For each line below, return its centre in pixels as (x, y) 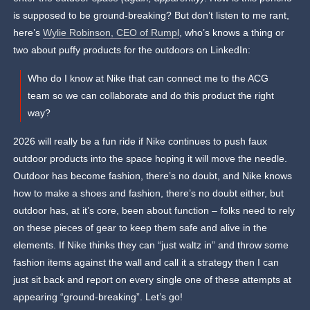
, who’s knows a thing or (232, 33)
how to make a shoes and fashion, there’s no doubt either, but (149, 193)
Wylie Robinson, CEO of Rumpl (111, 33)
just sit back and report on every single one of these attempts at (153, 280)
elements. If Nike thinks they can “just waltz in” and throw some (151, 245)
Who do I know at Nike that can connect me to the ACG (148, 79)
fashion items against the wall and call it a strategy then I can (146, 263)
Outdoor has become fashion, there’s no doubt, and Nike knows (153, 176)
